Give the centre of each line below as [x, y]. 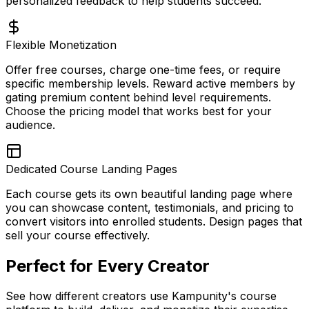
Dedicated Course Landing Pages [91, 169]
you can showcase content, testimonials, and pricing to [150, 207]
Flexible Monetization [61, 44]
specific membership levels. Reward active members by [150, 83]
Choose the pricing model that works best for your [139, 111]
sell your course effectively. [78, 235]
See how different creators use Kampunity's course [141, 296]
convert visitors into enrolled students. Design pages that [154, 221]
